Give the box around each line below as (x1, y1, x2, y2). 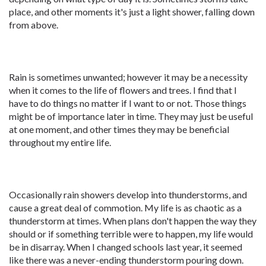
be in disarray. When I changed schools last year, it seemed (9, 241, 242, 252)
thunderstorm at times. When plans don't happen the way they (9, 215, 256, 226)
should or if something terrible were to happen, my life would (9, 228, 253, 239)
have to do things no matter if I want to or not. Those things (9, 97, 246, 109)
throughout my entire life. (9, 137, 111, 148)
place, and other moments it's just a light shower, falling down (9, 6, 255, 17)
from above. (9, 19, 58, 30)
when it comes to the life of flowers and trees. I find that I (9, 84, 237, 96)
